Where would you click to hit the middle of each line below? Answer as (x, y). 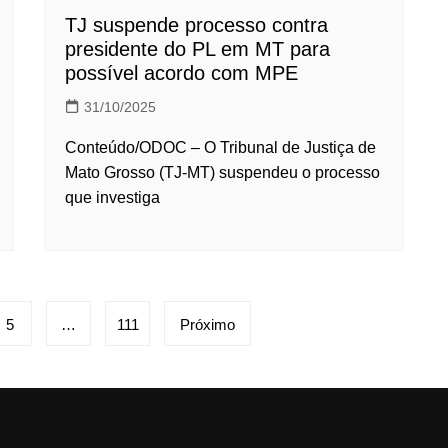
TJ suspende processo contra (196, 25)
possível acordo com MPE (181, 73)
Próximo (207, 325)
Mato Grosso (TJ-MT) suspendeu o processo (222, 173)
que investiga (112, 198)
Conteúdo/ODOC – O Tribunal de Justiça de (220, 148)
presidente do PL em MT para (197, 49)
